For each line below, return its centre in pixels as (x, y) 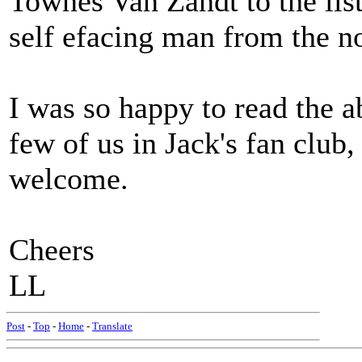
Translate (112, 326)
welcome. (69, 179)
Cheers (52, 250)
